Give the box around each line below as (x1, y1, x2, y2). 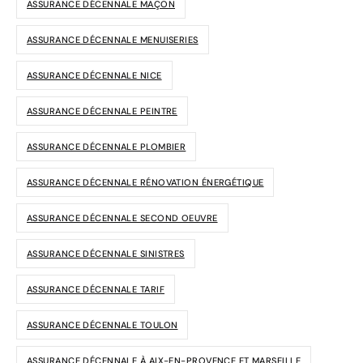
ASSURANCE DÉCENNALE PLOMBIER (27, 140, 186, 152)
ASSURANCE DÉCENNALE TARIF (27, 283, 164, 295)
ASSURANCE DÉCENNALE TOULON (27, 318, 178, 331)
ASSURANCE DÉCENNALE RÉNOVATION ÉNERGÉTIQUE (27, 176, 264, 188)
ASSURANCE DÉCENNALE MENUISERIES (27, 33, 199, 45)
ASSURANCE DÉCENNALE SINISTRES (27, 247, 185, 259)
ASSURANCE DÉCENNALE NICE (27, 69, 162, 81)
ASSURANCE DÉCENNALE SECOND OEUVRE (27, 211, 218, 224)
